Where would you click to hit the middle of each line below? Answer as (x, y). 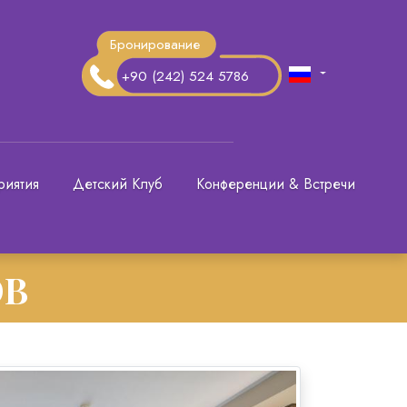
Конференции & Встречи (275, 184)
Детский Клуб (118, 184)
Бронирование (154, 45)
